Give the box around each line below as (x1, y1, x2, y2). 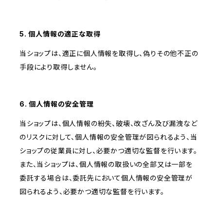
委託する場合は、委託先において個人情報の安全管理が (19, 174, 193, 182)
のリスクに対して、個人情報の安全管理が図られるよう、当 (19, 133, 198, 142)
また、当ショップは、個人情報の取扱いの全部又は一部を (19, 160, 193, 169)
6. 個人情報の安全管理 (19, 100, 94, 109)
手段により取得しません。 (19, 63, 97, 72)
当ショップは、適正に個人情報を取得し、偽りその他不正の (19, 49, 199, 58)
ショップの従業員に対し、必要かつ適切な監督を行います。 (19, 146, 198, 155)
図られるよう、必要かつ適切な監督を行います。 (19, 187, 164, 196)
